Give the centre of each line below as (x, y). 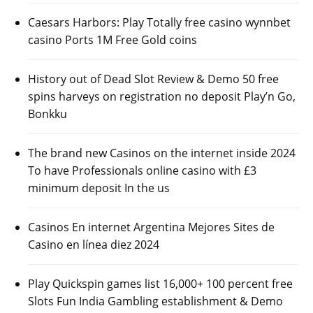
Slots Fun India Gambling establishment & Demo (155, 301)
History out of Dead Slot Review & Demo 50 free (153, 79)
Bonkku (48, 114)
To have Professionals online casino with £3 (142, 171)
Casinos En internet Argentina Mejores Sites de (151, 227)
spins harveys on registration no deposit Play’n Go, (162, 97)
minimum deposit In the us (99, 188)
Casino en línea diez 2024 (94, 245)
